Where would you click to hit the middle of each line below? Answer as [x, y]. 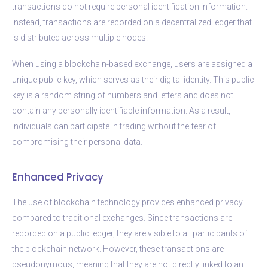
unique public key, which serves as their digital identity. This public [133, 79]
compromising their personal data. [77, 141]
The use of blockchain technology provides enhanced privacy [127, 202]
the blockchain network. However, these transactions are [118, 249]
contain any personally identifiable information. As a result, [121, 110]
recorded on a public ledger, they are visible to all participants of [130, 233]
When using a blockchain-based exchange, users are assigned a [132, 64]
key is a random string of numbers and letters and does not [123, 95]
